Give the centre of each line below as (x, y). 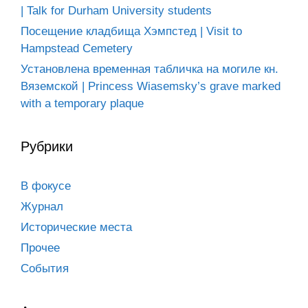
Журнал (42, 207)
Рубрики (47, 146)
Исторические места (76, 227)
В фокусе (46, 186)
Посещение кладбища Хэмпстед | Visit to (131, 31)
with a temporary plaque (82, 103)
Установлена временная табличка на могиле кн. (150, 69)
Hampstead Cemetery (77, 48)
